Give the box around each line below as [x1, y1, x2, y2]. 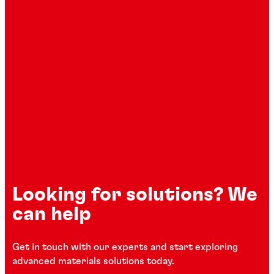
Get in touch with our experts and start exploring [12, 242, 238, 252]
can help [12, 204, 91, 224]
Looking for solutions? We [12, 185, 257, 205]
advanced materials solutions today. [12, 256, 174, 266]
